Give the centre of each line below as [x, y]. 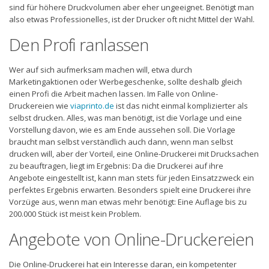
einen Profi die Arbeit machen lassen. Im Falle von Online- [113, 93]
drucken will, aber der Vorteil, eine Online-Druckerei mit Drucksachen [134, 153]
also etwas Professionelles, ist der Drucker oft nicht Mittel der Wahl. [132, 19]
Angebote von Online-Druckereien [131, 239]
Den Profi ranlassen [79, 44]
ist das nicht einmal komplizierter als [181, 105]
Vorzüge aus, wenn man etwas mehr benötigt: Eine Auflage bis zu [128, 201]
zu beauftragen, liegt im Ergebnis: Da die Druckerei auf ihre [116, 165]
